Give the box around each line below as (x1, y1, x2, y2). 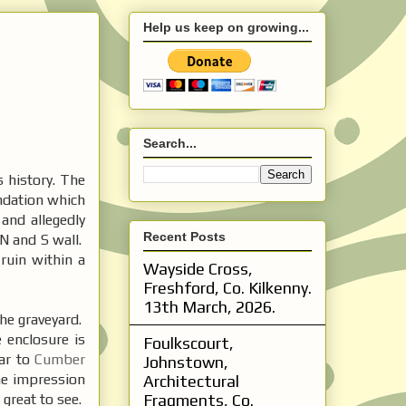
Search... (143, 136, 197, 151)
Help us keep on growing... (143, 19, 309, 34)
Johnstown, (143, 352, 228, 372)
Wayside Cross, (143, 258, 253, 278)
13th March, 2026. (143, 296, 275, 316)
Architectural (143, 371, 239, 391)
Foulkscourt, (143, 333, 234, 353)
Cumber (34, 350, 85, 368)
